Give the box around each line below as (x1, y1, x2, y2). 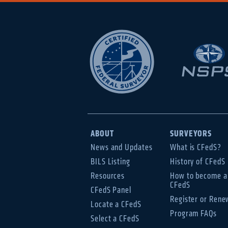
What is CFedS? (170, 142, 221, 153)
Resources (91, 170, 125, 182)
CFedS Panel (91, 185, 131, 196)
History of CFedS (170, 156, 225, 167)
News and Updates (91, 142, 153, 153)
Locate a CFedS (91, 199, 141, 210)
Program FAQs (170, 208, 217, 219)
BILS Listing (91, 156, 130, 167)
